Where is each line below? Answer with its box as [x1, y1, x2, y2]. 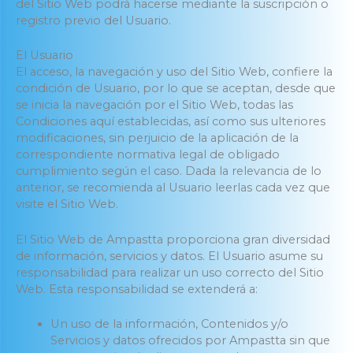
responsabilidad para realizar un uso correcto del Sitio [16, 265, 324, 280]
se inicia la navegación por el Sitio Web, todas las [16, 98, 293, 113]
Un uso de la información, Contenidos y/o [50, 317, 288, 332]
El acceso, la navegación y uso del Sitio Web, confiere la [16, 65, 333, 80]
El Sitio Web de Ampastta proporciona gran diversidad [16, 232, 330, 247]
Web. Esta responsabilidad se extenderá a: [16, 281, 258, 296]
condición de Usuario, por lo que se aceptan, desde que [16, 81, 336, 96]
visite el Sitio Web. [16, 197, 118, 212]
